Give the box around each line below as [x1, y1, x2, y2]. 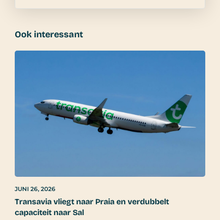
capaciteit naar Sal [15, 207, 84, 217]
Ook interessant [15, 28, 83, 40]
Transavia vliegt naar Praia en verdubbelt [15, 196, 169, 206]
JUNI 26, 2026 [15, 185, 55, 192]
